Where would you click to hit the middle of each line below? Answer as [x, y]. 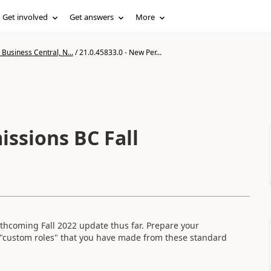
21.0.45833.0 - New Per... [120, 52]
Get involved [25, 17]
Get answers [92, 17]
